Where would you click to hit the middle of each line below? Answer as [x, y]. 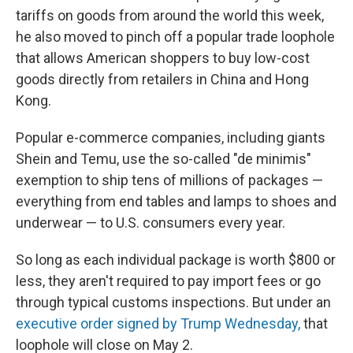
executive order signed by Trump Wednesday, [158, 323]
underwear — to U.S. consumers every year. [150, 223]
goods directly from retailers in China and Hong [162, 79]
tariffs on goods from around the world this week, [170, 15]
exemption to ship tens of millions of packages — [169, 180]
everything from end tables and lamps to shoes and [176, 201]
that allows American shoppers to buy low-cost [163, 58]
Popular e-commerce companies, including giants [171, 137]
